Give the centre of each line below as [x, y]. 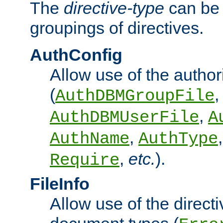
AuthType [178, 139]
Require [85, 161]
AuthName [90, 139]
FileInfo [60, 184]
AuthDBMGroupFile [135, 96]
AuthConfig [76, 55]
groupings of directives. [117, 28]
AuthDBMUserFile [124, 118]
